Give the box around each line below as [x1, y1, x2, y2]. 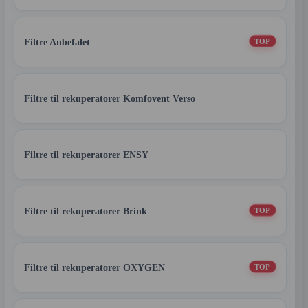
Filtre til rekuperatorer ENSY [24, 149, 148, 160]
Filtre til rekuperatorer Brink [24, 206, 147, 217]
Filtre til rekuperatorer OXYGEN [24, 262, 165, 273]
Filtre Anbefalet [24, 36, 90, 47]
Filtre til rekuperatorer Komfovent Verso [24, 93, 195, 104]
